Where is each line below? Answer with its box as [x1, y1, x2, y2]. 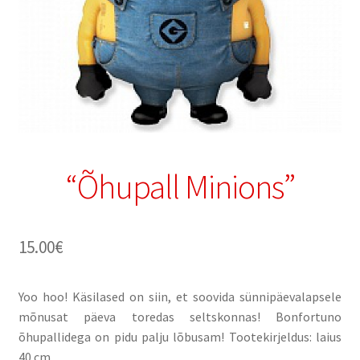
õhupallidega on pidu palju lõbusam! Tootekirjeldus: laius [18, 329, 342, 346]
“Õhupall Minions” [65, 166, 295, 208]
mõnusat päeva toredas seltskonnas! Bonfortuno [18, 309, 342, 325]
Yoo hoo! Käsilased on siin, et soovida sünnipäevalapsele [18, 288, 342, 305]
